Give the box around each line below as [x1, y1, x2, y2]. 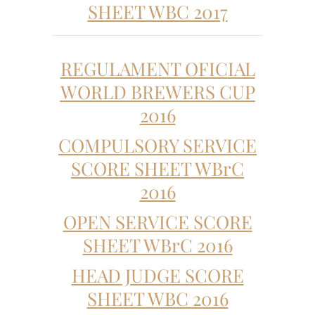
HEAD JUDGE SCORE [71, 262, 244, 288]
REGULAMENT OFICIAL [60, 56, 255, 81]
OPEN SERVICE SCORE [63, 209, 252, 234]
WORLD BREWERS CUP [60, 79, 255, 104]
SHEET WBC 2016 [86, 285, 229, 311]
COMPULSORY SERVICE [58, 132, 257, 157]
